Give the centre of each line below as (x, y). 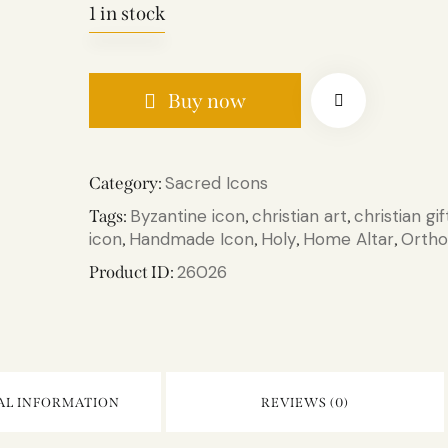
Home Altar (349, 239)
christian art (300, 216)
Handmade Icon (192, 239)
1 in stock (127, 14)
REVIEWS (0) (305, 403)
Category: (127, 184)
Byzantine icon (188, 216)
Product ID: (133, 273)
